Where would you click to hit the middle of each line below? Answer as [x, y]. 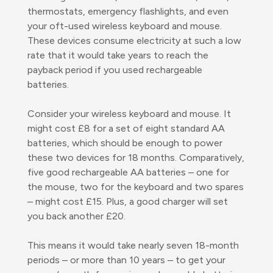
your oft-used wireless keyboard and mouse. [125, 26]
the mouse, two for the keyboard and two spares [136, 186]
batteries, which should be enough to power [125, 143]
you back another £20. [76, 216]
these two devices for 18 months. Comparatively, [136, 157]
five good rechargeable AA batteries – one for [128, 172]
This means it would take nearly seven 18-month [133, 245]
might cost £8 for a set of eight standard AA [126, 128]
